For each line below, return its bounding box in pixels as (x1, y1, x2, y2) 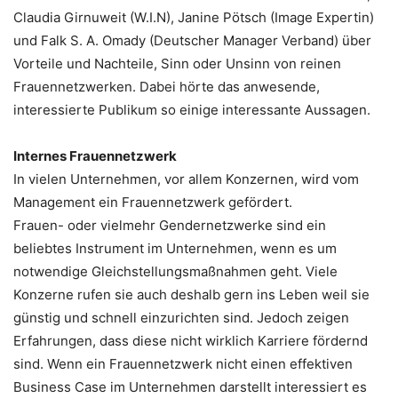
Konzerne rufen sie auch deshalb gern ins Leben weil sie (13, 285, 370, 303)
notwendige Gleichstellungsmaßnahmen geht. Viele (13, 262, 338, 280)
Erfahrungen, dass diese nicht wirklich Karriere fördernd (13, 331, 368, 349)
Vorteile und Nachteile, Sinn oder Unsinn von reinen (13, 54, 341, 72)
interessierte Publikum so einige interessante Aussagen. (13, 100, 370, 118)
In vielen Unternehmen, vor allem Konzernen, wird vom (13, 170, 359, 187)
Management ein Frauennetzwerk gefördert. (13, 193, 292, 211)
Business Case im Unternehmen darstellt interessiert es (13, 378, 367, 395)
